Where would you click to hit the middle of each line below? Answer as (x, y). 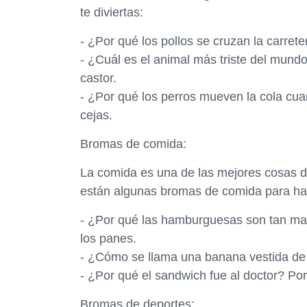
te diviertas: (112, 12)
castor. (98, 78)
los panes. (108, 238)
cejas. (96, 115)
